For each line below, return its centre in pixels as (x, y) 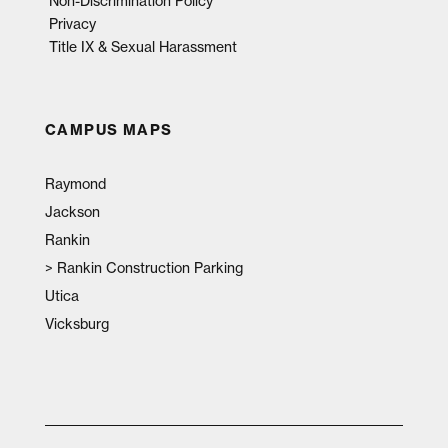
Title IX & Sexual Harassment (142, 46)
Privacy (72, 23)
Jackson (72, 211)
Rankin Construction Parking (149, 267)
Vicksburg (76, 323)
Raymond (75, 183)
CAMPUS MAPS (108, 129)
